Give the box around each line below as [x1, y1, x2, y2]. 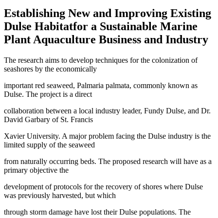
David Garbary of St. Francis [4, 115, 93, 124]
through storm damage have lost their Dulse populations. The [4, 207, 191, 216]
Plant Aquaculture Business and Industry [4, 33, 208, 46]
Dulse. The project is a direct [4, 90, 92, 98]
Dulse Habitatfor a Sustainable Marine [4, 19, 198, 33]
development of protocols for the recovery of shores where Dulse [4, 182, 203, 191]
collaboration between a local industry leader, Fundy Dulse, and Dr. [4, 106, 211, 115]
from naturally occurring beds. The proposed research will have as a [4, 157, 212, 165]
